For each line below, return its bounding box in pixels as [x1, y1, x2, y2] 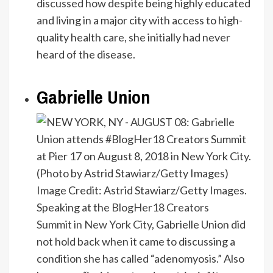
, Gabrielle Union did [152, 218, 246, 232]
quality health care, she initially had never [37, 30, 230, 44]
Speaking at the [37, 200, 112, 214]
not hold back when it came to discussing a [37, 235, 235, 249]
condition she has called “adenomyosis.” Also [37, 252, 244, 266]
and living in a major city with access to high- [37, 13, 243, 27]
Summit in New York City [37, 218, 152, 232]
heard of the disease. [37, 48, 135, 62]
